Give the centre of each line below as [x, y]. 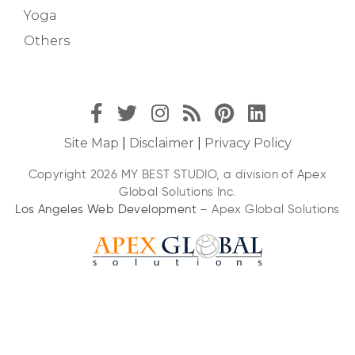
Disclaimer [161, 143]
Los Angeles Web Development [106, 209]
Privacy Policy [248, 143]
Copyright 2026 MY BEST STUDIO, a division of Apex [177, 174]
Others [47, 40]
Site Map [91, 143]
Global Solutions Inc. [177, 191]
